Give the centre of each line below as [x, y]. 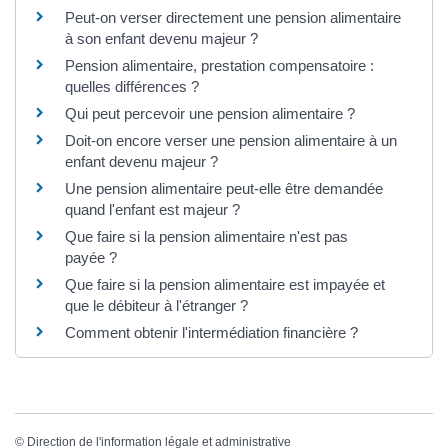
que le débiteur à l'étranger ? [156, 305]
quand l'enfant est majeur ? [152, 209]
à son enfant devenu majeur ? [161, 38]
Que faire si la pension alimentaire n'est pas [206, 236]
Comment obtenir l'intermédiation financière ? [211, 332]
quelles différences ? [132, 86]
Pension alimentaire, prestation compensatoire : [219, 65]
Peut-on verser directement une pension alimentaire [233, 17]
